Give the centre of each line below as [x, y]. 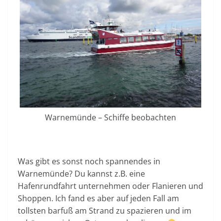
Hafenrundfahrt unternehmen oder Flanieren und [110, 186]
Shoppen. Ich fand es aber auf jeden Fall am [98, 199]
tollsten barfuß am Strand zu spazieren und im [105, 211]
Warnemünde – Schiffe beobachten [110, 118]
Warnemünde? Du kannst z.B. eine [81, 174]
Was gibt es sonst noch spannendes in [89, 162]
